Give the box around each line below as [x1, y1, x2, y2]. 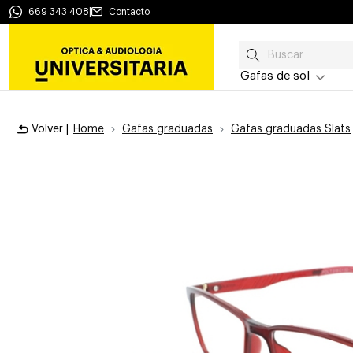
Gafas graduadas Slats [231, 124, 351, 135]
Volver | [32, 124, 69, 135]
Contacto [109, 7, 150, 17]
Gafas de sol [240, 70, 310, 82]
